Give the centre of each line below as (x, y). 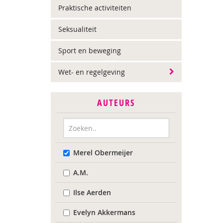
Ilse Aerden (92, 192)
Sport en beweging (90, 51)
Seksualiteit (77, 29)
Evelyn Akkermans (104, 212)
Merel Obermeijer (103, 153)
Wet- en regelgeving (92, 72)
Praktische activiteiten (95, 8)
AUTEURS (116, 103)
